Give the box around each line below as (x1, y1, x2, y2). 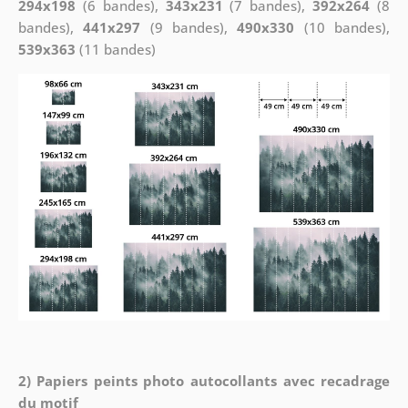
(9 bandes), (140, 17, 238, 36)
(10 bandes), (294, 17, 391, 36)
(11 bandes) (75, 39, 156, 58)
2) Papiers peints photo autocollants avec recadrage (17, 371, 391, 390)
